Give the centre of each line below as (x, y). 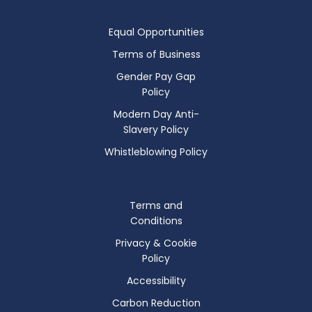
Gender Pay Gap (156, 76)
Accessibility (156, 280)
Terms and (156, 205)
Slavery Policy (156, 129)
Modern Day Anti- (156, 114)
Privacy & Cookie (156, 243)
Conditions (156, 220)
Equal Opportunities (156, 32)
